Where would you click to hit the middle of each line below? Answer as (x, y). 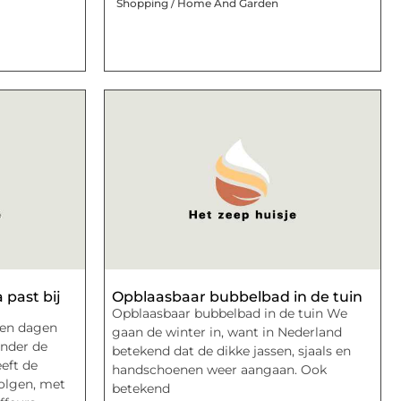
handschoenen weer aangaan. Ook (219, 370)
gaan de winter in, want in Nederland (227, 333)
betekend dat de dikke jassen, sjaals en (231, 351)
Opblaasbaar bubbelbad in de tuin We (230, 314)
